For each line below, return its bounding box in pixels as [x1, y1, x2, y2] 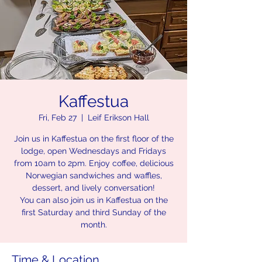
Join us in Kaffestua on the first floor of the [13, 134, 174, 143]
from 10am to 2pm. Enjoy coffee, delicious [13, 158, 174, 168]
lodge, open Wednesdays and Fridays [21, 146, 166, 156]
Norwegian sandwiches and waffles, [25, 171, 162, 180]
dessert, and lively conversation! [32, 183, 155, 192]
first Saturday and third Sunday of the [21, 208, 166, 217]
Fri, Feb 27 [38, 113, 77, 122]
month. [80, 220, 107, 229]
